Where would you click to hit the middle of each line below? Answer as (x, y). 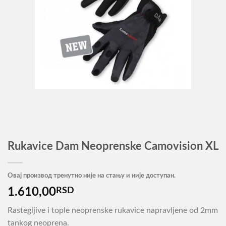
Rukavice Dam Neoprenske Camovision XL (113, 147)
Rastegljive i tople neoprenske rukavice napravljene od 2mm (113, 210)
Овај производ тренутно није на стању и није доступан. (92, 176)
